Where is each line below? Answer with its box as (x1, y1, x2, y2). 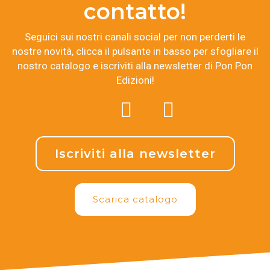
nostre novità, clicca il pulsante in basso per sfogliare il (11, 45, 259, 58)
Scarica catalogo (92, 193, 178, 206)
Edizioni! (116, 74, 154, 87)
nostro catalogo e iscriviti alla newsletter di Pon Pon (17, 60, 253, 72)
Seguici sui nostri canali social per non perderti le (25, 31, 245, 43)
